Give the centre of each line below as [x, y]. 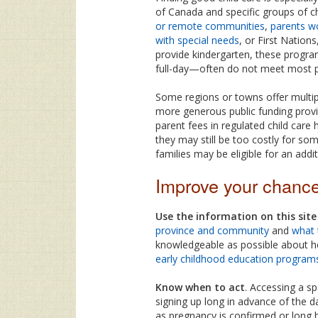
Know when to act [200, 287]
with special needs [197, 40]
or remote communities [210, 26]
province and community [212, 230]
